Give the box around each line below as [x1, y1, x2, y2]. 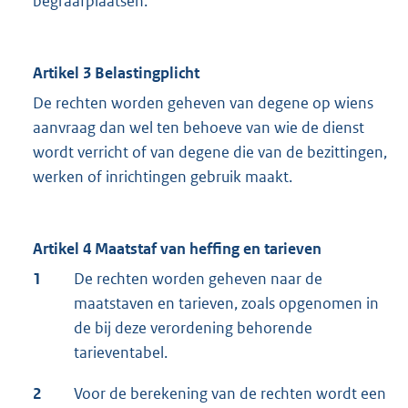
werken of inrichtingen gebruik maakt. [33, 167, 292, 188]
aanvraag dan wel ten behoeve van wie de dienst [33, 117, 364, 138]
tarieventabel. [74, 342, 168, 363]
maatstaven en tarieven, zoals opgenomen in [74, 293, 379, 314]
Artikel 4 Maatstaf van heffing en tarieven [33, 239, 321, 260]
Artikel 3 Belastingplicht [33, 63, 199, 84]
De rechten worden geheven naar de [74, 269, 322, 290]
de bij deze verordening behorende [74, 318, 312, 339]
